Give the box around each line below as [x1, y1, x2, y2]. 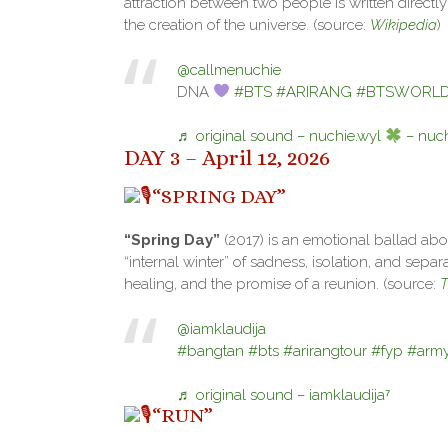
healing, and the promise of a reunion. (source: [124, 275, 440, 294]
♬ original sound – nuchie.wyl [176, 127, 385, 146]
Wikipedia [370, 16, 437, 35]
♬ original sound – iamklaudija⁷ [176, 386, 390, 405]
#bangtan [176, 341, 244, 360]
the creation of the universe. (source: [124, 16, 370, 35]
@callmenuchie [176, 60, 281, 79]
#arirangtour [282, 341, 367, 360]
